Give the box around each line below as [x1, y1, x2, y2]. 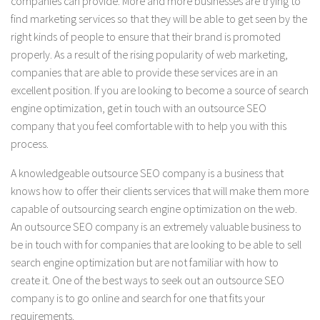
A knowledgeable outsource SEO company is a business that [11, 166, 284, 181]
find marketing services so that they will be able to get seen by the [11, 11, 307, 26]
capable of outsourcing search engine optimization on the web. [11, 201, 297, 216]
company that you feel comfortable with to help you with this [11, 119, 286, 134]
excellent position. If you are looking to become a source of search [11, 83, 309, 98]
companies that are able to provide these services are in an [11, 65, 278, 80]
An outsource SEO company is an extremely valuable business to [11, 219, 301, 234]
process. [11, 136, 49, 151]
